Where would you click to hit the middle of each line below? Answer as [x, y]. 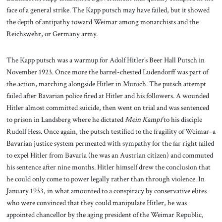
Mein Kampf [143, 120]
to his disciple [182, 120]
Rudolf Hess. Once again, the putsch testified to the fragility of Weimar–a [111, 132]
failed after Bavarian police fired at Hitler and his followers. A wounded [108, 96]
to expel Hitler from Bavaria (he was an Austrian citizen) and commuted [110, 155]
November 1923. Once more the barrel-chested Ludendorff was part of [107, 72]
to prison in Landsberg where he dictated [65, 120]
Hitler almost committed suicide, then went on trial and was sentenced [108, 108]
